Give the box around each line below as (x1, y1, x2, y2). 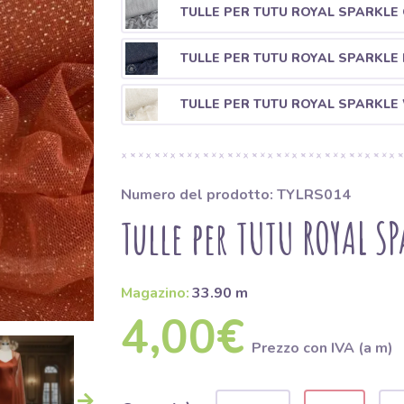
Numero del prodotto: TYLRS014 (120, 185, 351, 205)
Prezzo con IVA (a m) (251, 338, 393, 358)
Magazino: (120, 283, 189, 303)
